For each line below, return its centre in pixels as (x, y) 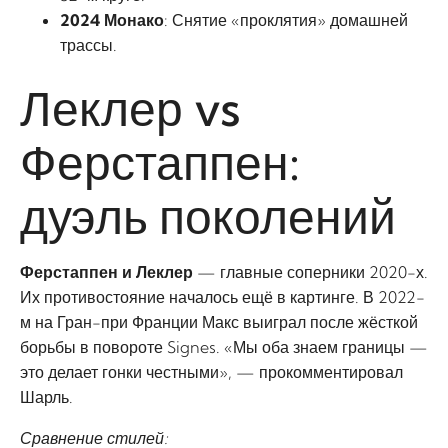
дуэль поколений (208, 216)
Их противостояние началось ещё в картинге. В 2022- (222, 297)
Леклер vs (130, 108)
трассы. (88, 45)
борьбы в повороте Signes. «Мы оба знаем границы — (224, 347)
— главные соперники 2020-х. (310, 272)
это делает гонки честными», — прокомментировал (211, 372)
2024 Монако (112, 20)
